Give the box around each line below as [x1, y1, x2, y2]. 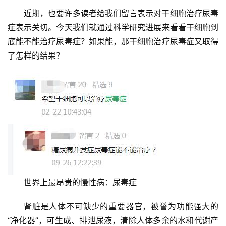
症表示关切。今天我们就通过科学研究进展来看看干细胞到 [8, 22, 218, 33]
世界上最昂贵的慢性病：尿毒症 [24, 177, 137, 188]
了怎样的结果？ [8, 50, 64, 61]
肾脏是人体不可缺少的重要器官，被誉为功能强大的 [24, 201, 218, 212]
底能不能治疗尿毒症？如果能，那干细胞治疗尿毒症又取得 [8, 36, 218, 47]
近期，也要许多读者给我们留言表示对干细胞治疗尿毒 [24, 8, 218, 19]
